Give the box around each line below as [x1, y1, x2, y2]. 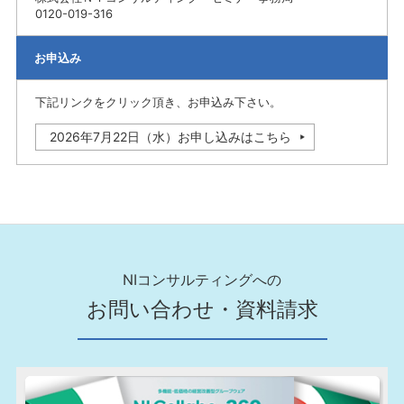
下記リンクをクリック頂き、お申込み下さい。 [34, 94, 281, 109]
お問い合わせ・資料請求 [86, 296, 318, 322]
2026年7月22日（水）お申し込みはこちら [49, 128, 291, 144]
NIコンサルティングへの [123, 270, 281, 289]
